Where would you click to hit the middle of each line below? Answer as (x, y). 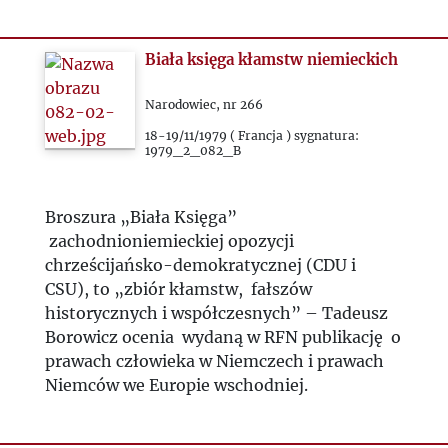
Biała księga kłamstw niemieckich (272, 59)
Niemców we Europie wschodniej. (178, 385)
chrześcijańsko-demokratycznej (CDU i (200, 265)
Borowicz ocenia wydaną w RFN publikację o (222, 337)
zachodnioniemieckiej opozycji (169, 241)
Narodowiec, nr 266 (204, 104)
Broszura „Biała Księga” (140, 217)
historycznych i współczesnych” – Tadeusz (216, 313)
